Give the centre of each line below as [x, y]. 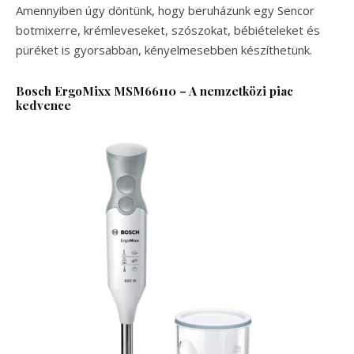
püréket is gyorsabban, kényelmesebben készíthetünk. [164, 49]
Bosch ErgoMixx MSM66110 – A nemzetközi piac [154, 90]
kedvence [43, 105]
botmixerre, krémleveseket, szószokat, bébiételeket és [168, 30]
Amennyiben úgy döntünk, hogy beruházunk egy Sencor [165, 10]
